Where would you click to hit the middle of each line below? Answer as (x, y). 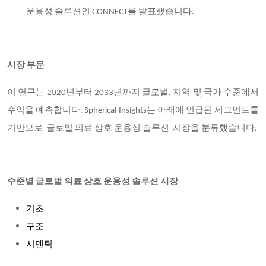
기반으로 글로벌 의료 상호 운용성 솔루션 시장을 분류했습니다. (132, 129)
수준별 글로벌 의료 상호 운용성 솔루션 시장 (93, 182)
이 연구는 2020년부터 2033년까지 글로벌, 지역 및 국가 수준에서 (133, 93)
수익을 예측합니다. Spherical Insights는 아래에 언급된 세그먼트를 (133, 111)
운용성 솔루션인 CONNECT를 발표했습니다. (110, 12)
